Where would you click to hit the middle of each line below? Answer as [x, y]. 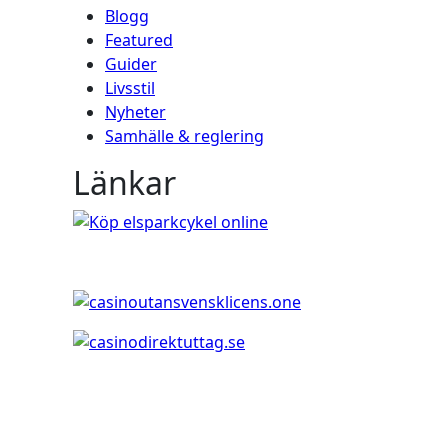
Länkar [124, 182]
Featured [139, 40]
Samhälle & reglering [184, 136]
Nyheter [135, 112]
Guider [131, 64]
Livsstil [130, 88]
